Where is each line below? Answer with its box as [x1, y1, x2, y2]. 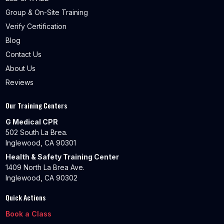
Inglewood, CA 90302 [5, 173, 77, 182]
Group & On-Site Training [5, 7, 88, 16]
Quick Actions [5, 191, 45, 202]
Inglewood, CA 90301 [5, 138, 76, 147]
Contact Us [5, 49, 41, 58]
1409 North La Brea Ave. [5, 162, 84, 171]
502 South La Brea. [5, 127, 67, 136]
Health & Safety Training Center [5, 152, 119, 161]
